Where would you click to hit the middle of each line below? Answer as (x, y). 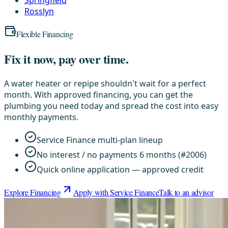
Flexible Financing (45, 34)
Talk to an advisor (186, 192)
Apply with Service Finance (116, 192)
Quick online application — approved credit (120, 169)
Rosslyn (39, 11)
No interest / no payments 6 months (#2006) (122, 154)
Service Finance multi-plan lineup (100, 140)
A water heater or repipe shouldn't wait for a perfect (105, 83)
